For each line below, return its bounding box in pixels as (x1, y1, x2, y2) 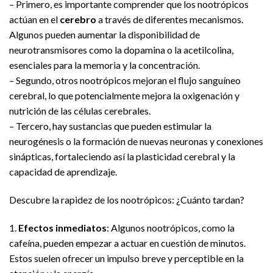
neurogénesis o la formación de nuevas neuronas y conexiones (9, 135, 263, 147)
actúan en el (9, 13, 60, 26)
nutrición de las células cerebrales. (9, 105, 151, 117)
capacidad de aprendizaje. (9, 166, 117, 178)
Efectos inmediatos (18, 221, 107, 233)
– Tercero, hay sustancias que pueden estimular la (9, 120, 211, 132)
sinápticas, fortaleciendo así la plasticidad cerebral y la (9, 151, 235, 163)
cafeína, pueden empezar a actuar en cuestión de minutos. (9, 236, 246, 249)
